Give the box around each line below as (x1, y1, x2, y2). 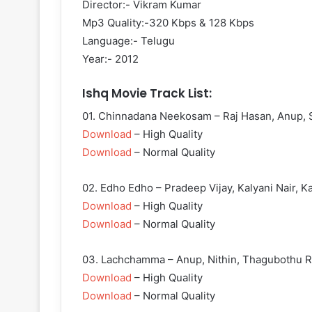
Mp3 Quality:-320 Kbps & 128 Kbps (82, 15, 254, 29)
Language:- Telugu (82, 33, 175, 47)
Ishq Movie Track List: (82, 84, 212, 102)
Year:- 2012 (82, 52, 139, 65)
